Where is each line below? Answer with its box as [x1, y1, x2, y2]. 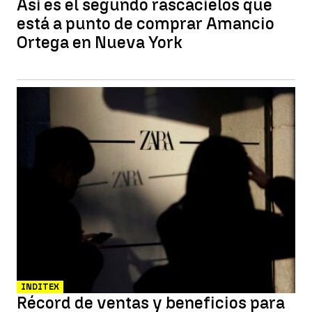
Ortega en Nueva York [17, 32, 182, 52]
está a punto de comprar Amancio [17, 13, 274, 33]
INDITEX [21, 282, 59, 292]
